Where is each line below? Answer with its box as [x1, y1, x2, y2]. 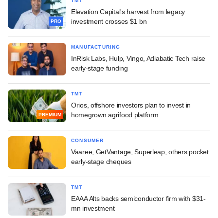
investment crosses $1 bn [71, 17, 147, 25]
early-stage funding [71, 64, 128, 72]
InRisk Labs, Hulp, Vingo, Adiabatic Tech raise [71, 54, 206, 62]
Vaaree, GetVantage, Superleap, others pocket [71, 147, 209, 156]
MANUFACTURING [71, 44, 121, 50]
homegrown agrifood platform [71, 110, 159, 119]
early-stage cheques [71, 157, 131, 165]
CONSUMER [71, 137, 104, 143]
